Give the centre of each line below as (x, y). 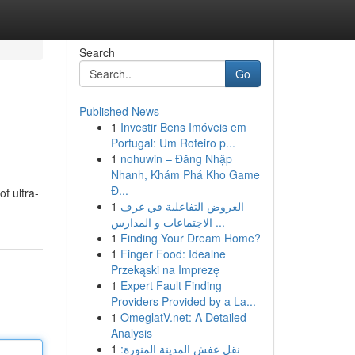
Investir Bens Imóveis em (183, 127)
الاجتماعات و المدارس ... (218, 222)
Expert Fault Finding (171, 285)
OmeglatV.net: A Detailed (183, 317)
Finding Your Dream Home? (190, 238)
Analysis (131, 333)
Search (97, 52)
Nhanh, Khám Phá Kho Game (185, 174)
